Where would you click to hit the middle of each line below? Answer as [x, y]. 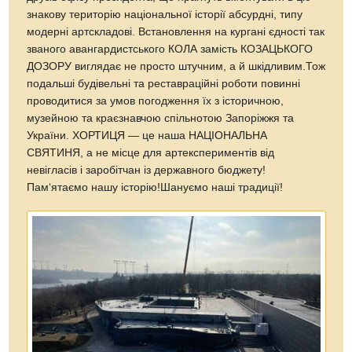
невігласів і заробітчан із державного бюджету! [147, 170]
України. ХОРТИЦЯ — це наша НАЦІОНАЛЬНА [147, 135]
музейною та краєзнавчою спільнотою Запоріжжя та [161, 118]
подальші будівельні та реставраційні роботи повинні [164, 83]
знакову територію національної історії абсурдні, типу [165, 14]
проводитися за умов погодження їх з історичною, [156, 101]
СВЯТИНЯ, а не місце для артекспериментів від [151, 152]
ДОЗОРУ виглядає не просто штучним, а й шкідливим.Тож [176, 66]
